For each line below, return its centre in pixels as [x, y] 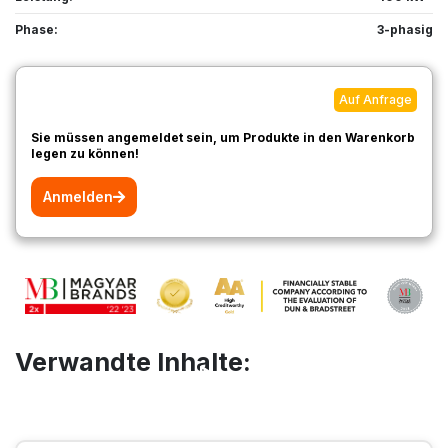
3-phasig [405, 30]
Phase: [39, 30]
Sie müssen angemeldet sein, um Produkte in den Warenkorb [223, 138]
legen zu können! [85, 154]
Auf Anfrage [375, 100]
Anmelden [78, 197]
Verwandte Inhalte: [133, 361]
